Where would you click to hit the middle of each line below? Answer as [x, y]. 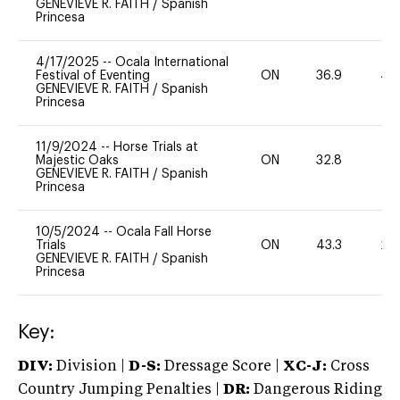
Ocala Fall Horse [164, 232]
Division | [91, 367]
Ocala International [172, 62]
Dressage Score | [220, 367]
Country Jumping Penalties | [119, 390]
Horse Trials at [156, 147]
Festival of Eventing [93, 75]
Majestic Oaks [77, 160]
